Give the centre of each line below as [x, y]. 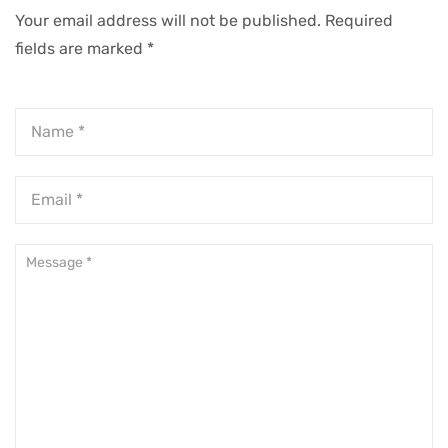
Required [359, 21]
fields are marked [81, 49]
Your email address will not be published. [168, 21]
